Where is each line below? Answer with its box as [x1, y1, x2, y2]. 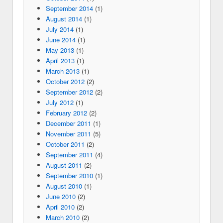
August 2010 [45, 181, 82, 191]
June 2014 [45, 35, 76, 45]
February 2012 [45, 108, 87, 118]
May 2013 [45, 45, 74, 55]
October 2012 [45, 77, 85, 87]
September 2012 [45, 87, 93, 97]
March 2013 [45, 66, 80, 76]
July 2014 [45, 24, 74, 34]
